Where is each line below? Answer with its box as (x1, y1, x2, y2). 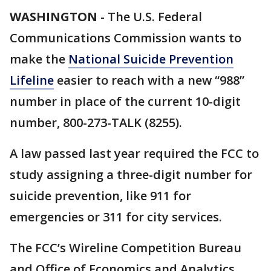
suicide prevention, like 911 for (10, 188, 191, 204)
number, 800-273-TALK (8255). (10, 114, 182, 131)
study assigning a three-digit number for (10, 166, 252, 183)
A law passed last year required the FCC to (10, 145, 259, 162)
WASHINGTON (10, 8, 97, 25)
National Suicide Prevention (68, 51, 233, 67)
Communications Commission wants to (10, 30, 241, 46)
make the (10, 51, 68, 67)
